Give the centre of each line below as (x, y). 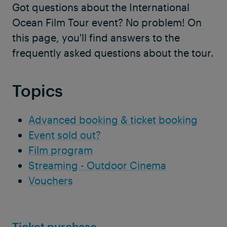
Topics (37, 90)
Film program (61, 150)
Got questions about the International (101, 7)
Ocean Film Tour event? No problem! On (107, 23)
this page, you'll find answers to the (96, 38)
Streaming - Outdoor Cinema (97, 165)
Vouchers (51, 181)
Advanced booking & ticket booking (113, 120)
